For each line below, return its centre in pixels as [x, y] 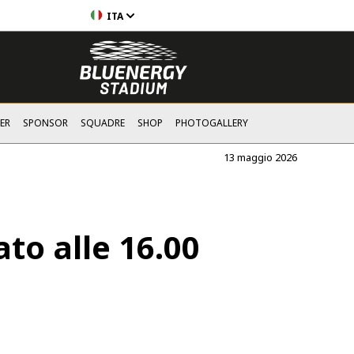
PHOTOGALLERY [212, 123]
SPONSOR [45, 123]
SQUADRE [103, 123]
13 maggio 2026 [260, 157]
